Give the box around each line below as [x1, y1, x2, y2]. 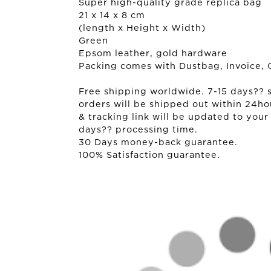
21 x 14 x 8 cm [79, 11, 145, 20]
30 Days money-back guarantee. [79, 139, 238, 147]
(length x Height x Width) [79, 24, 206, 33]
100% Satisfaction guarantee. [79, 151, 220, 160]
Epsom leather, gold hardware [79, 50, 227, 58]
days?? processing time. [79, 126, 198, 134]
